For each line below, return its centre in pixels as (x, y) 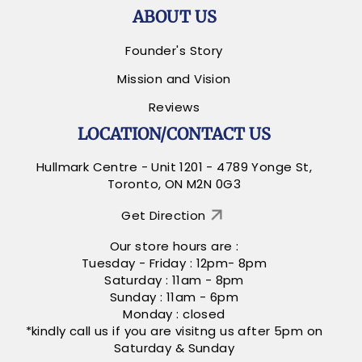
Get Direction (164, 215)
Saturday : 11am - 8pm (174, 280)
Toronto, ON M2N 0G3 (174, 184)
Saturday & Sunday (174, 348)
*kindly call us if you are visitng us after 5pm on (174, 331)
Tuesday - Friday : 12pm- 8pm (174, 263)
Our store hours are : (174, 246)
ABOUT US (174, 16)
